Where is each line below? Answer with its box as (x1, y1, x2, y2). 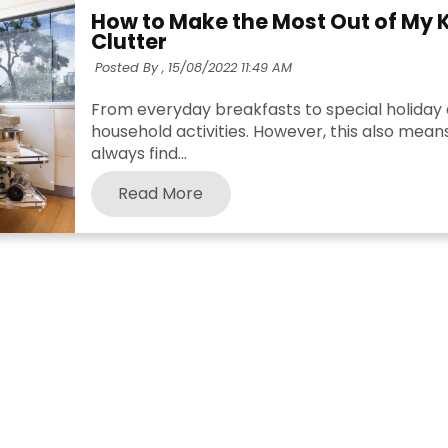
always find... (90, 141, 187, 165)
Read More (118, 181, 204, 205)
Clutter (90, 27, 167, 57)
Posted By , (94, 59, 165, 77)
